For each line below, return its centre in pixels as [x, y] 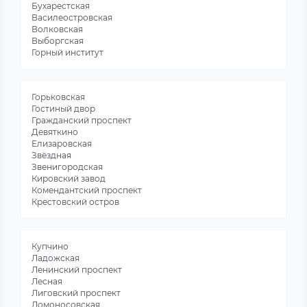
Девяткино [55, 132]
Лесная [47, 281]
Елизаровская [62, 144]
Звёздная [51, 155]
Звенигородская [67, 167]
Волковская [57, 29]
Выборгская [58, 41]
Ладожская [56, 258]
